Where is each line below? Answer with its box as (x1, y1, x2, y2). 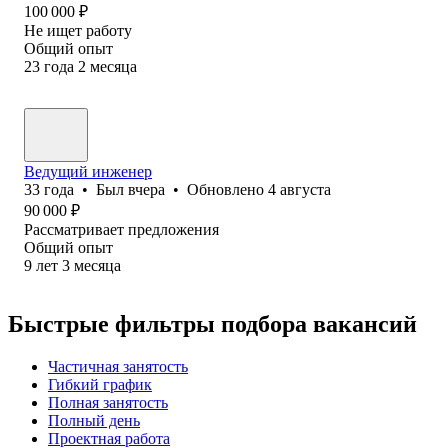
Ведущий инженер (24, 162, 152, 180)
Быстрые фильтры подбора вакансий (8, 310, 417, 337)
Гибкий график (48, 375, 152, 393)
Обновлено (187, 180, 268, 198)
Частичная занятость (48, 357, 188, 375)
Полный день (48, 411, 140, 429)
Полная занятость (48, 393, 168, 411)
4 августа (268, 180, 331, 198)
